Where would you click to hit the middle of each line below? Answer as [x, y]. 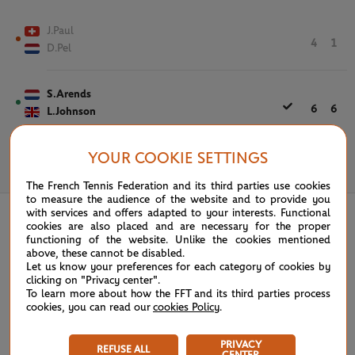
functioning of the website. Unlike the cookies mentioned [178, 240]
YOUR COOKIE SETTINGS [178, 158]
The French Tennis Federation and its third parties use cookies [178, 186]
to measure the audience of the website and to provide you [178, 199]
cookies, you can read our [90, 307]
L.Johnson [71, 112]
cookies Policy [186, 307]
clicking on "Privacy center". [94, 280]
